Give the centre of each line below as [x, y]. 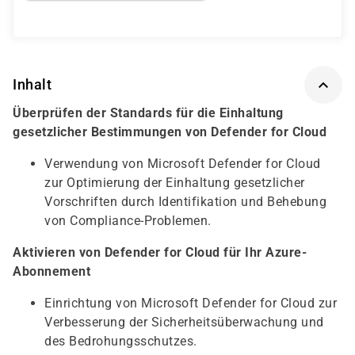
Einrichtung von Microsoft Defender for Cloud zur [191, 303]
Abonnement [52, 271]
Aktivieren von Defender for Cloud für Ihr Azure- [160, 252]
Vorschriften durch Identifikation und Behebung [185, 202]
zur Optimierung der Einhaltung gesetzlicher [175, 183]
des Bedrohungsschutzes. [121, 341]
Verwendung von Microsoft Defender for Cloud [183, 164]
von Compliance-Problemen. [128, 221]
